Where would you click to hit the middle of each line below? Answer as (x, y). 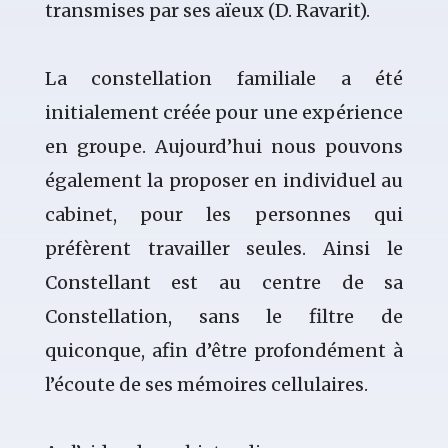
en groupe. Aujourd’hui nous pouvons (224, 147)
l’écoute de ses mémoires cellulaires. (206, 385)
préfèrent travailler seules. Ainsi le (224, 249)
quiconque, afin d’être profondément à (224, 351)
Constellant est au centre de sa (224, 283)
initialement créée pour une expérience (224, 113)
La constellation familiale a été (224, 79)
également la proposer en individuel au (224, 181)
